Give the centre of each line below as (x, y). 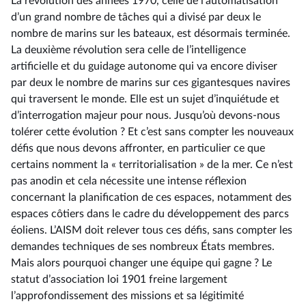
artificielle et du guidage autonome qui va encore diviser (144, 66)
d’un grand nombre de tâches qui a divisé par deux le (136, 17)
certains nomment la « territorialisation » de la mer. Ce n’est (152, 165)
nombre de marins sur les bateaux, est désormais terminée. (151, 33)
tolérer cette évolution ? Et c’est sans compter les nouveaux (152, 132)
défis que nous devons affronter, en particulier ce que (138, 148)
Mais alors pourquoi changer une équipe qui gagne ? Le (141, 263)
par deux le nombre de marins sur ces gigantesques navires (151, 83)
